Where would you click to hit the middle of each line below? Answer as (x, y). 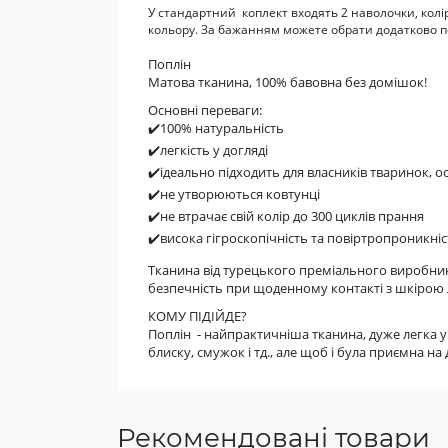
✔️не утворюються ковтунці (234, 194)
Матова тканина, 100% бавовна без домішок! (289, 82)
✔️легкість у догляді (208, 150)
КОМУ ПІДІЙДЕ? (199, 316)
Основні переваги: (205, 110)
